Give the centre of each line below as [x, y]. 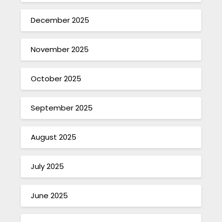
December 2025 [60, 20]
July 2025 [48, 166]
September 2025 [62, 108]
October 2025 [56, 79]
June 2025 [50, 196]
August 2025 [54, 137]
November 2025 [60, 50]
